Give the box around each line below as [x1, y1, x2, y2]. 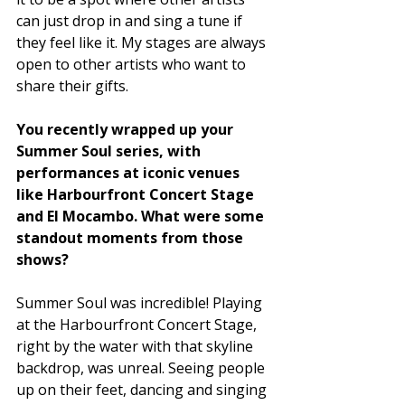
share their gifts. [16, 76, 132, 97]
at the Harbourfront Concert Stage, [16, 315, 260, 335]
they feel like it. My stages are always [16, 33, 269, 53]
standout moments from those [16, 228, 247, 249]
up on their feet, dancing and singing [16, 380, 270, 400]
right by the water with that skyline [16, 336, 257, 357]
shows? [16, 250, 69, 270]
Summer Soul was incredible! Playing [16, 293, 266, 314]
